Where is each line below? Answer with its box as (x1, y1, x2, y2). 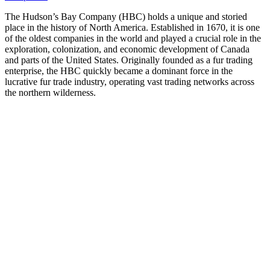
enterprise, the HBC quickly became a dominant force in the (5, 65, 233, 76)
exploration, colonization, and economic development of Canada (5, 43, 250, 54)
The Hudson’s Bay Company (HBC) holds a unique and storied (5, 11, 247, 22)
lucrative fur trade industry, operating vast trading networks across (5, 76, 254, 87)
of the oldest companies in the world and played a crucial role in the (5, 33, 261, 43)
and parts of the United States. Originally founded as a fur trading (5, 54, 253, 65)
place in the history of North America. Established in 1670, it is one (5, 22, 260, 33)
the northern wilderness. (5, 87, 96, 98)
